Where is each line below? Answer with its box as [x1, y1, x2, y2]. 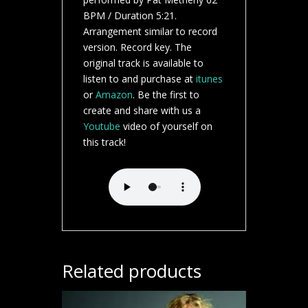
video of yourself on [120, 119, 212, 133]
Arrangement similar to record [82, 24, 217, 38]
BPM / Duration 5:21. [82, 8, 177, 22]
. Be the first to [132, 87, 199, 101]
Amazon [95, 87, 133, 101]
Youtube [82, 119, 120, 133]
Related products [61, 258, 201, 283]
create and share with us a [82, 103, 201, 117]
